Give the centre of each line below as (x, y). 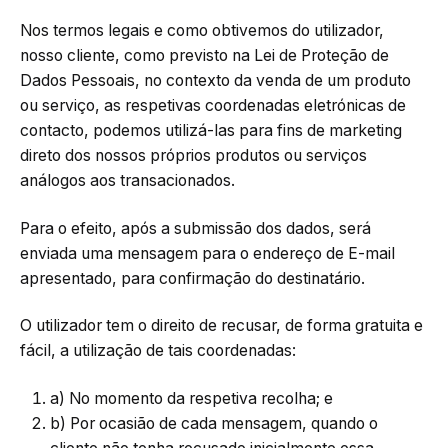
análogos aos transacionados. (127, 181)
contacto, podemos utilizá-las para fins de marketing (211, 131)
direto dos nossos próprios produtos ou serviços (193, 156)
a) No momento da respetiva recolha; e (191, 398)
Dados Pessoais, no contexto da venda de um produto (215, 81)
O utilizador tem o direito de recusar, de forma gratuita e (221, 326)
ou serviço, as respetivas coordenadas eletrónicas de (213, 106)
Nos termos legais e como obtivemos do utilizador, (202, 31)
